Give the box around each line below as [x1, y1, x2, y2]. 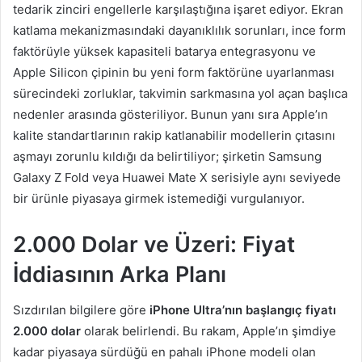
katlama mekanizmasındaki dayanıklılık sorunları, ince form [13, 22, 346, 38]
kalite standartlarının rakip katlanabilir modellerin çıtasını [13, 127, 335, 143]
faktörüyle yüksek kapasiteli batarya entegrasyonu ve [13, 43, 316, 59]
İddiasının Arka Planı [13, 260, 226, 288]
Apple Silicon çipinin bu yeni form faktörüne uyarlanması [13, 64, 335, 80]
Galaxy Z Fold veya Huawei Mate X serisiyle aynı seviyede [13, 169, 341, 185]
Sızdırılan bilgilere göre [13, 302, 149, 318]
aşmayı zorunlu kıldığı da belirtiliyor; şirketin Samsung [13, 148, 322, 164]
